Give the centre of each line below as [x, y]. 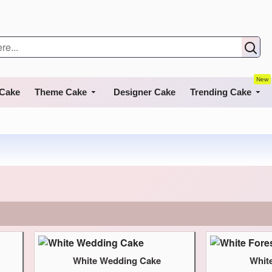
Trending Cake [221, 92]
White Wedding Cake [117, 260]
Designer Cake [144, 92]
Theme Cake [61, 92]
